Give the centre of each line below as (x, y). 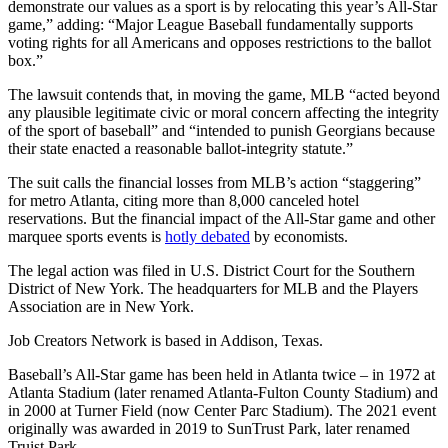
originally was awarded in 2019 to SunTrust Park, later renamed (209, 429)
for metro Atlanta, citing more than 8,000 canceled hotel (183, 201)
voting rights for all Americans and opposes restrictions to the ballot (219, 43)
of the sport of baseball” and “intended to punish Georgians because (221, 131)
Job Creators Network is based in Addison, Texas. (165, 341)
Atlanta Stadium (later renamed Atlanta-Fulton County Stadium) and (223, 393)
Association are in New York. (101, 307)
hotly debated (207, 237)
